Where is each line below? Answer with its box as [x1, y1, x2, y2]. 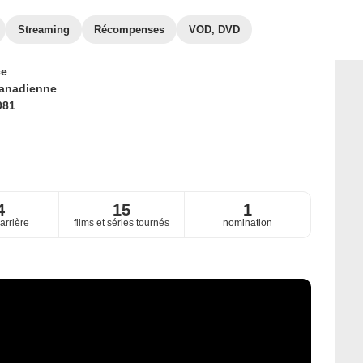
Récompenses [94, 23, 164, 36]
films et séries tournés [73, 217, 169, 229]
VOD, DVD [189, 23, 240, 36]
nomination [222, 217, 272, 229]
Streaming [18, 23, 70, 36]
